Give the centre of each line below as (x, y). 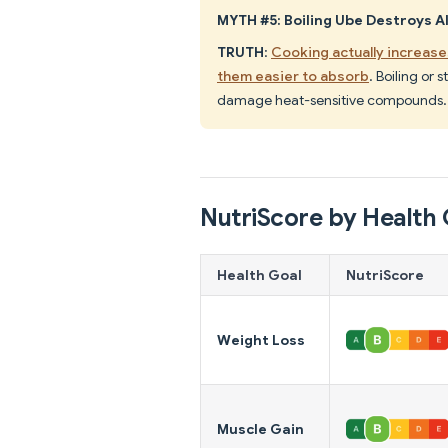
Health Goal (259, 274)
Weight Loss (261, 339)
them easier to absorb (293, 75)
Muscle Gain (260, 428)
